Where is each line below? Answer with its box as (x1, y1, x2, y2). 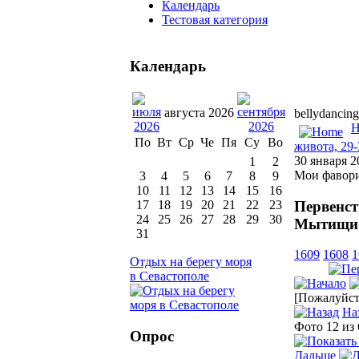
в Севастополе (130, 269, 209, 284)
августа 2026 (164, 106, 234, 120)
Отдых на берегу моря (130, 255, 252, 269)
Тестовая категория (162, 13, 268, 27)
